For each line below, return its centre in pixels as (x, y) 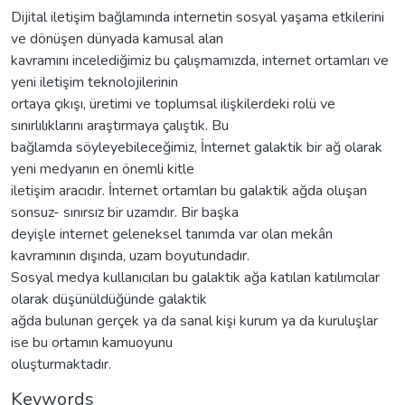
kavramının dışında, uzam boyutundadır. (130, 255)
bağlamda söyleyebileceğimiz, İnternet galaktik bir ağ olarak (197, 147)
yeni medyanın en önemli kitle (103, 169)
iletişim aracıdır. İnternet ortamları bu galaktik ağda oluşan (189, 190)
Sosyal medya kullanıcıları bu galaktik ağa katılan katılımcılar (195, 277)
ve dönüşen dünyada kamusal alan (117, 38)
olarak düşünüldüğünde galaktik (109, 299)
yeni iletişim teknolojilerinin (94, 82)
